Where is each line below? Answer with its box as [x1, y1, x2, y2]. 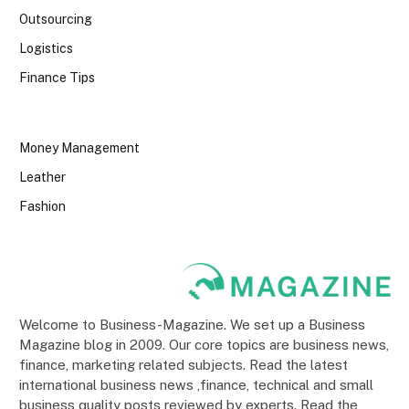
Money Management [19, 140, 140, 155]
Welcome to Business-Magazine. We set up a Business [19, 317, 365, 333]
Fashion [19, 198, 66, 214]
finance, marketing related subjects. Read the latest [19, 357, 348, 373]
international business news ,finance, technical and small [19, 377, 373, 393]
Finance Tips [19, 69, 95, 85]
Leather [19, 169, 66, 184]
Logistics [19, 40, 73, 56]
